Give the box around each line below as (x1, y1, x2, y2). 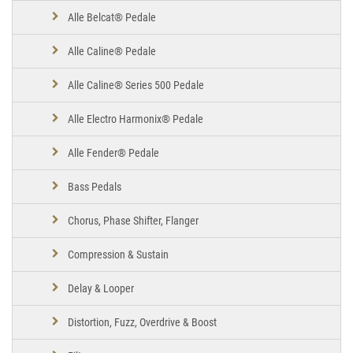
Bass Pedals (68, 180, 121, 193)
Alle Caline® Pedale (68, 44, 156, 58)
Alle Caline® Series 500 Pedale (68, 78, 204, 91)
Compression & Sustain (68, 247, 169, 261)
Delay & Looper (68, 281, 134, 295)
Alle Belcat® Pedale (68, 10, 156, 24)
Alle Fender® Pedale (68, 146, 159, 159)
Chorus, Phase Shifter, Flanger (68, 214, 199, 227)
